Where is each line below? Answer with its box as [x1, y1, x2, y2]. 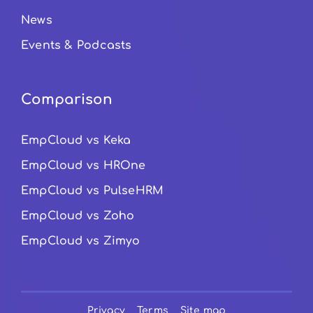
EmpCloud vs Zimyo [20, 234, 140, 247]
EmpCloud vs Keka [20, 133, 131, 147]
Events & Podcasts [20, 38, 132, 52]
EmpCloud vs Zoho [20, 209, 135, 222]
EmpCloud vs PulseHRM [20, 184, 164, 197]
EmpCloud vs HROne [20, 159, 146, 172]
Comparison [20, 91, 112, 108]
